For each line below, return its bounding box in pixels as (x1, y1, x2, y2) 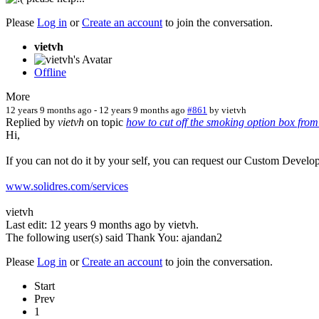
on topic (84, 115, 126, 128)
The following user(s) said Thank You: (6, 231, 182, 244)
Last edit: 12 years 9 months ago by (6, 218, 168, 231)
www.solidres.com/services (6, 179, 128, 192)
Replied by (6, 115, 58, 128)
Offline (34, 66, 66, 78)
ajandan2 (182, 231, 222, 244)
